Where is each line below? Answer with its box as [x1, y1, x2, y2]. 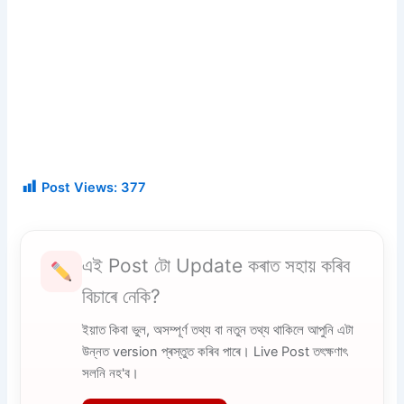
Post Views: [41, 179, 118, 197]
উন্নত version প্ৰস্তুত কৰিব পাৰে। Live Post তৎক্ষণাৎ [82, 344, 348, 361]
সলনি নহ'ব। [82, 365, 140, 382]
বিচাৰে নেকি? [82, 285, 161, 308]
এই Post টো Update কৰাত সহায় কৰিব [82, 254, 351, 278]
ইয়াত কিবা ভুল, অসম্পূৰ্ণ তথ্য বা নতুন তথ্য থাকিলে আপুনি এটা [82, 322, 354, 339]
